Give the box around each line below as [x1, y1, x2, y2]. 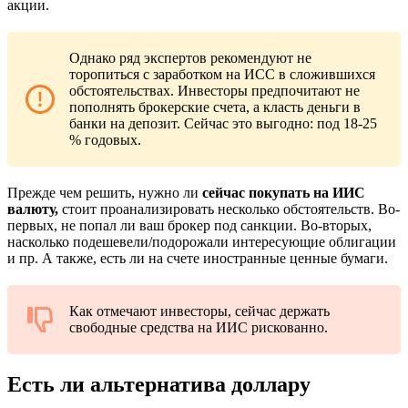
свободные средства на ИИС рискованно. [69, 320, 328, 336]
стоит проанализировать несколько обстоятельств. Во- [58, 201, 400, 218]
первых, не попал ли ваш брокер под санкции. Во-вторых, [7, 218, 372, 234]
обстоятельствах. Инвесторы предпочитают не [69, 83, 360, 99]
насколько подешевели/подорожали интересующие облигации [7, 234, 396, 250]
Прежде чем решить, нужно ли [7, 185, 202, 201]
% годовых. [69, 132, 141, 148]
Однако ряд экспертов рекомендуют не [69, 50, 311, 66]
